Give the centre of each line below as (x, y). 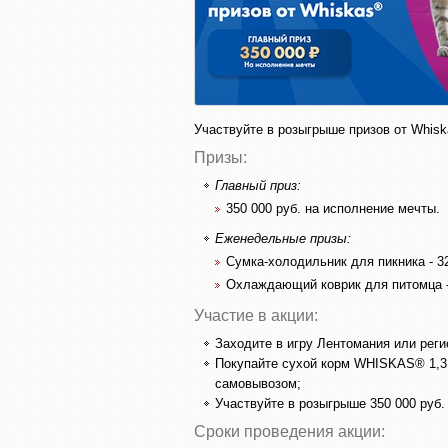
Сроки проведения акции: (289, 431)
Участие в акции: (256, 315)
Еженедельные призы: (283, 238)
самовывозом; (258, 383)
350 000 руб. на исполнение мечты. (333, 208)
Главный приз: (258, 185)
